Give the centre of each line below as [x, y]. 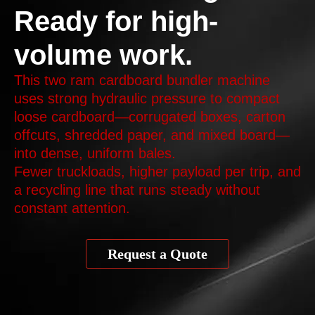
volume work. [103, 55]
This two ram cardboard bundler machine [142, 81]
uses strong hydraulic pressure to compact [147, 99]
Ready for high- [116, 21]
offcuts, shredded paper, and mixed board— [152, 135]
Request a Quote [157, 254]
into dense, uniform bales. [95, 154]
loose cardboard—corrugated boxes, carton [150, 117]
